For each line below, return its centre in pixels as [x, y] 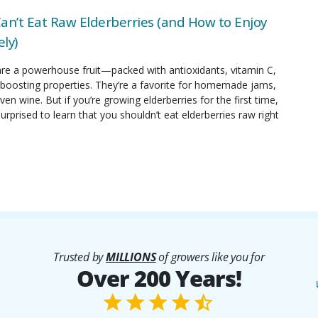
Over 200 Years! [159, 279]
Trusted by [80, 257]
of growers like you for [210, 257]
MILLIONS [131, 257]
